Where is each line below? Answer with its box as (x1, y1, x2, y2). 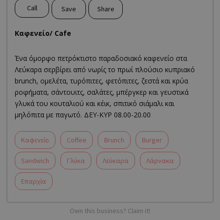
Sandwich (21, 156, 49, 165)
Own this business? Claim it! (70, 206, 150, 216)
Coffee (67, 136, 86, 145)
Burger (142, 136, 162, 145)
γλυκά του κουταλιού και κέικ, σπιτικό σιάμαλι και (15, 99, 174, 109)
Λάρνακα (146, 156, 174, 165)
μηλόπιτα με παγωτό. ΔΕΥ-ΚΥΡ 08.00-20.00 (15, 110, 151, 120)
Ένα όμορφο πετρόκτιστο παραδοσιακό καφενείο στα (15, 54, 187, 63)
